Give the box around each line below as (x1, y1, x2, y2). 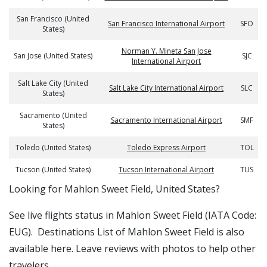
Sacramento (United (19, 110, 87, 120)
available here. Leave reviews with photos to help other (9, 242, 256, 255)
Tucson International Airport (119, 164, 214, 175)
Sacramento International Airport (110, 115, 222, 125)
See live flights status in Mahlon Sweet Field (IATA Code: (9, 209, 256, 222)
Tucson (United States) (15, 164, 91, 175)
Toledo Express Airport (127, 142, 206, 153)
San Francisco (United (17, 14, 89, 24)
